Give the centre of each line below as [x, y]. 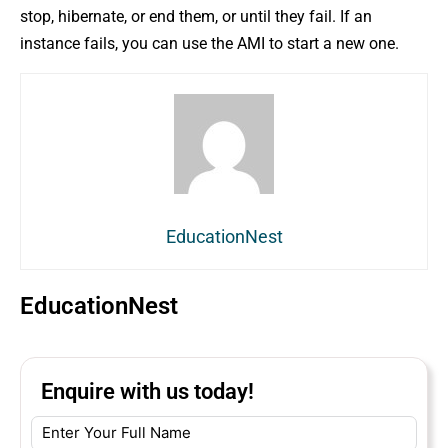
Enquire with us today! [147, 391]
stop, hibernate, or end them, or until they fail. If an [196, 16]
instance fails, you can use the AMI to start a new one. [209, 43]
